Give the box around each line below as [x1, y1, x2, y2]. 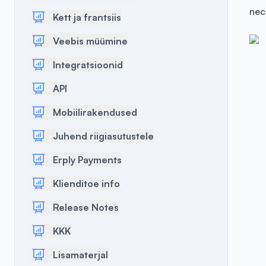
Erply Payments [53, 154, 122, 166]
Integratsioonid [53, 59, 123, 71]
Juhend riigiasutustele [53, 130, 154, 142]
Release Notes [53, 201, 119, 213]
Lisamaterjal [53, 249, 108, 261]
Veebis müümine [53, 35, 128, 47]
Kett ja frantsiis [53, 11, 121, 23]
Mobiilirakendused [53, 106, 137, 118]
